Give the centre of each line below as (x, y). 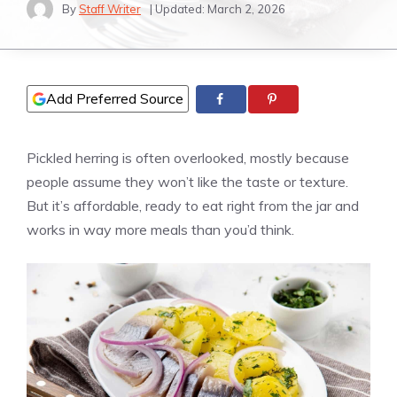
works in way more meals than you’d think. (160, 230)
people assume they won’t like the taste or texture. (187, 182)
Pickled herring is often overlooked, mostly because (188, 158)
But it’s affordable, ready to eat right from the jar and (193, 206)
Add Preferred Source (115, 98)
